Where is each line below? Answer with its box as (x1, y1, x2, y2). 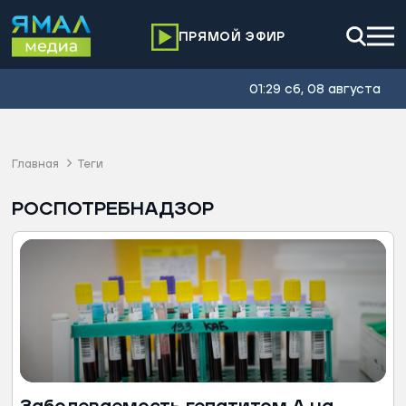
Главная (12, 159, 59, 170)
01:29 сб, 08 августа (249, 83, 381, 96)
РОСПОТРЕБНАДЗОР (12, 199, 214, 218)
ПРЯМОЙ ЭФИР (178, 31, 286, 43)
